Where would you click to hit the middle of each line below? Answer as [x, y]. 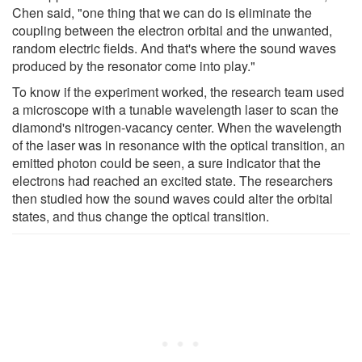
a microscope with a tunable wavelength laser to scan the [175, 109]
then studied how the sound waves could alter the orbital [173, 198]
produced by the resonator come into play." [134, 65]
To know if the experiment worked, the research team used [178, 91]
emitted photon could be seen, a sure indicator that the [166, 162]
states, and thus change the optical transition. [141, 216]
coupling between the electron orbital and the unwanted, [172, 30]
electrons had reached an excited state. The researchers [173, 180]
